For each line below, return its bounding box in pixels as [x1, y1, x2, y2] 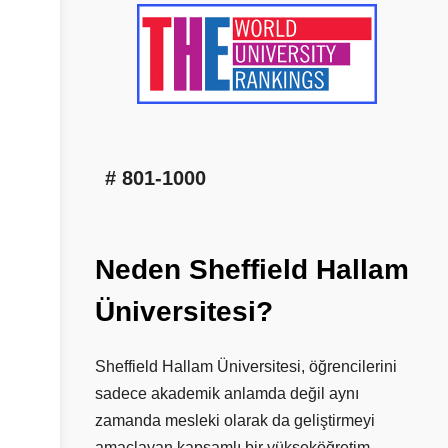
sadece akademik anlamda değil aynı [95, 384, 359, 402]
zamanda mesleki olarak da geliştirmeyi [95, 411, 375, 429]
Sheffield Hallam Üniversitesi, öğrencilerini [95, 357, 397, 375]
